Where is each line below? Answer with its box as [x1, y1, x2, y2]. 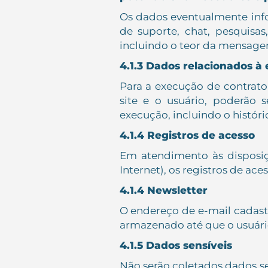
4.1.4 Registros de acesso [119, 129, 255, 141]
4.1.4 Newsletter [119, 184, 208, 196]
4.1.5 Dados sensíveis [119, 239, 232, 251]
